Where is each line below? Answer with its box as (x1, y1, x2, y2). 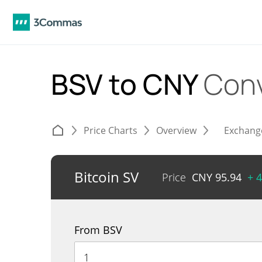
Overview (156, 124, 196, 137)
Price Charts (84, 124, 137, 137)
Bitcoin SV (74, 167, 139, 187)
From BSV (74, 223, 122, 237)
